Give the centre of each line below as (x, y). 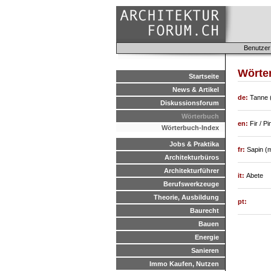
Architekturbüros (192, 157)
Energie (207, 237)
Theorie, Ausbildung (186, 197)
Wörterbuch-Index (190, 128)
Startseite (204, 76)
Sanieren (205, 250)
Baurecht (204, 211)
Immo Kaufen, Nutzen (184, 264)
